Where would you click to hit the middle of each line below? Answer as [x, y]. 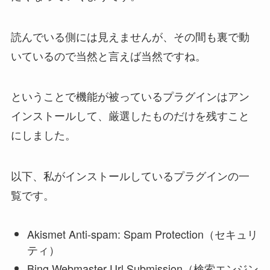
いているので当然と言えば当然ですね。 [108, 55]
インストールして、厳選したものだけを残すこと [130, 115]
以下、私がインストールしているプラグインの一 [130, 176]
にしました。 [43, 135]
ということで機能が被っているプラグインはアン [130, 96]
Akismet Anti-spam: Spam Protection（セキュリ [142, 234]
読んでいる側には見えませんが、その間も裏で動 [130, 36]
